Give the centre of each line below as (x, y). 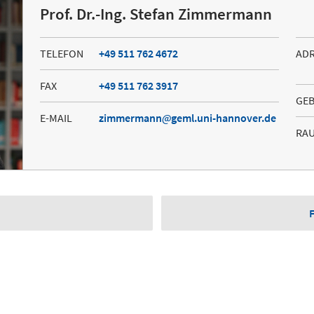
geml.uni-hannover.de (223, 117)
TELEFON (61, 53)
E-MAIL (56, 117)
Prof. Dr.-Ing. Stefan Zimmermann (156, 14)
